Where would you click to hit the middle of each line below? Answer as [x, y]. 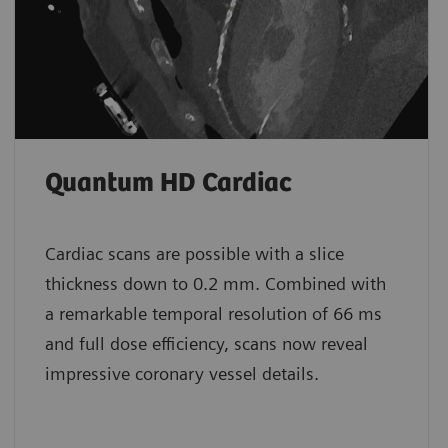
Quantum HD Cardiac [168, 183]
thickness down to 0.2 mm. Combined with [215, 283]
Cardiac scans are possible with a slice [194, 253]
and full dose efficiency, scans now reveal [206, 343]
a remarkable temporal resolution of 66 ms [213, 313]
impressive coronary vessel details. [181, 373]
